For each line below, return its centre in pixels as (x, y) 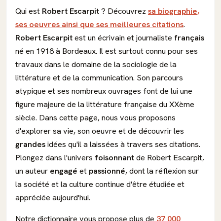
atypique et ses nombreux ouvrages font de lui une (104, 91)
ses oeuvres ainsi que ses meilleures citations (99, 24)
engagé (64, 171)
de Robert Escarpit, (169, 158)
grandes (30, 144)
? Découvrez (124, 11)
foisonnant (114, 158)
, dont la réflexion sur (162, 171)
